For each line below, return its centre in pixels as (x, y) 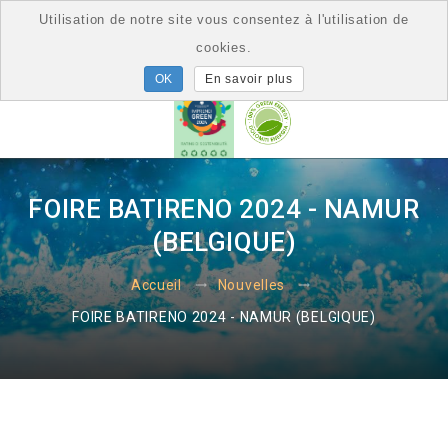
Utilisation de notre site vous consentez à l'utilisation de (224, 19)
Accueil (156, 284)
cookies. (224, 47)
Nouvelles (251, 284)
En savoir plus (248, 78)
